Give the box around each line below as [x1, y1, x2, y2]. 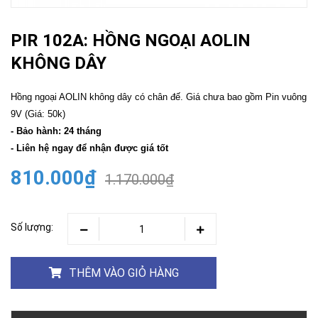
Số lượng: [11, 221, 53, 233]
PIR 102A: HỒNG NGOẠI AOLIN [11, 31, 251, 50]
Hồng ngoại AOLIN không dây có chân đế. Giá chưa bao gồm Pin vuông [11, 92, 307, 102]
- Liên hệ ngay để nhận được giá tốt [11, 143, 168, 153]
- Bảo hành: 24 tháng [11, 126, 102, 136]
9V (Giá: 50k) [11, 109, 65, 119]
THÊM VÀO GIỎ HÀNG [68, 265, 179, 280]
